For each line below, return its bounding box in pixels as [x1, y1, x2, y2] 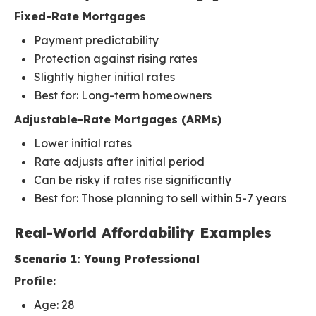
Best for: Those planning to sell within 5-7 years [34, 191, 286, 206]
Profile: [14, 274, 56, 288]
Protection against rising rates [34, 51, 197, 66]
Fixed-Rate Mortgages [14, 9, 146, 24]
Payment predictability [34, 33, 159, 48]
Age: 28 [34, 298, 75, 312]
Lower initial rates [34, 136, 132, 151]
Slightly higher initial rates [34, 70, 175, 85]
